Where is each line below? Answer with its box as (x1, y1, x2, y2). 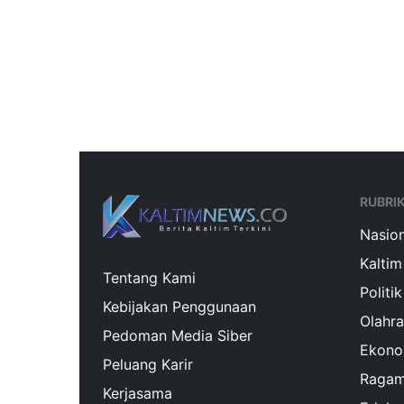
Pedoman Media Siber (103, 326, 252, 344)
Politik (360, 282, 402, 301)
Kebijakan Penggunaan (103, 297, 256, 316)
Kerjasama (103, 383, 172, 402)
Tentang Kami (103, 268, 196, 287)
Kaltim (360, 253, 402, 272)
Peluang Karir (103, 354, 193, 373)
